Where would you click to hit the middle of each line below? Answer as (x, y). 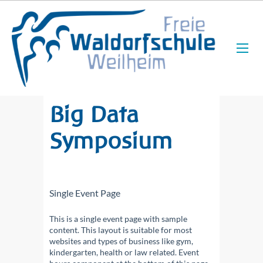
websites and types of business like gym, (121, 241)
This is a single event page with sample (118, 218)
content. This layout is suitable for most (121, 230)
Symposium (111, 141)
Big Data (94, 114)
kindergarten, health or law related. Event (124, 252)
